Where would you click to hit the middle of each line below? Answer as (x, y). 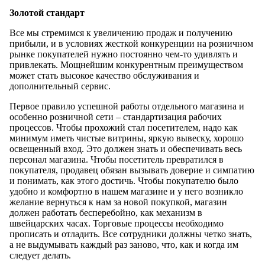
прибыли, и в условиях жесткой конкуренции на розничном (131, 44)
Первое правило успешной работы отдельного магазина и (127, 106)
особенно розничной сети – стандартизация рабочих (116, 117)
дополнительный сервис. (60, 86)
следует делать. (40, 256)
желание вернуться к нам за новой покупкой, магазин (118, 202)
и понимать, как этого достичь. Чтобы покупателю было (124, 181)
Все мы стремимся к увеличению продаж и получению (121, 33)
